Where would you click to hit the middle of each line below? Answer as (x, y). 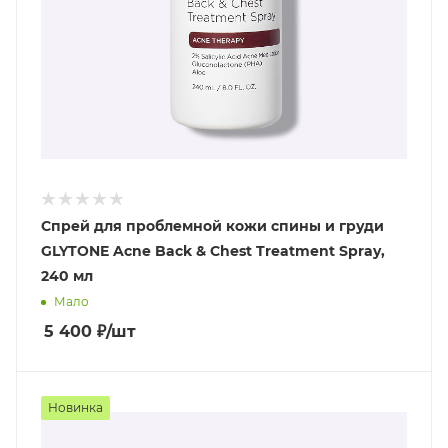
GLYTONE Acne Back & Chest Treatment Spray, (213, 251)
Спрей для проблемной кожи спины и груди (212, 226)
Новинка (75, 408)
